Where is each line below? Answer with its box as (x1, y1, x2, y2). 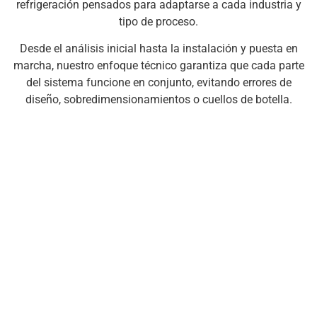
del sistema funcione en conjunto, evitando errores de (25, 76, 292, 90)
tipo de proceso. (119, 14, 198, 28)
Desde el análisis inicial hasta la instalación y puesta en (19, 42, 298, 56)
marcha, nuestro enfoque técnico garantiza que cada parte (13, 59, 304, 73)
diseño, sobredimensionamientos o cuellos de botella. (25, 93, 292, 107)
